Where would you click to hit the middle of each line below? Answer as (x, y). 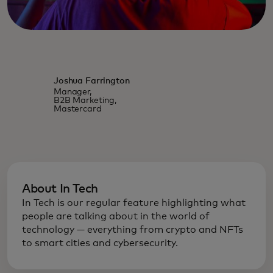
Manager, (72, 92)
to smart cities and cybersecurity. (101, 243)
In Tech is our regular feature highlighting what (134, 203)
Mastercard (77, 109)
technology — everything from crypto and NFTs (133, 229)
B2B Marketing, (85, 100)
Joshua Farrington (91, 81)
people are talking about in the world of (116, 216)
